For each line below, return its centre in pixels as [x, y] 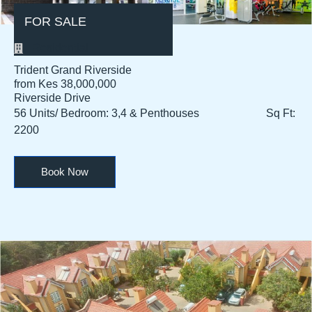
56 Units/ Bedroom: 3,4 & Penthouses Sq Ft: [155, 114]
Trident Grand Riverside [73, 70]
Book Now [65, 172]
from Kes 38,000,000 [65, 84]
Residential [60, 48]
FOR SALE [55, 22]
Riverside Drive [52, 98]
